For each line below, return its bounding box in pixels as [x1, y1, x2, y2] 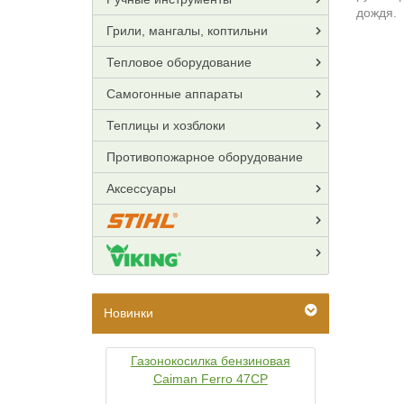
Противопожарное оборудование [106, 150, 303, 164]
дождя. [355, 5, 397, 20]
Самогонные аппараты [106, 87, 243, 101]
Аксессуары [106, 181, 176, 196]
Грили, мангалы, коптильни [106, 23, 268, 38]
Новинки [104, 306, 153, 321]
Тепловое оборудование [106, 55, 252, 69]
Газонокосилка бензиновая [130, 353, 290, 369]
